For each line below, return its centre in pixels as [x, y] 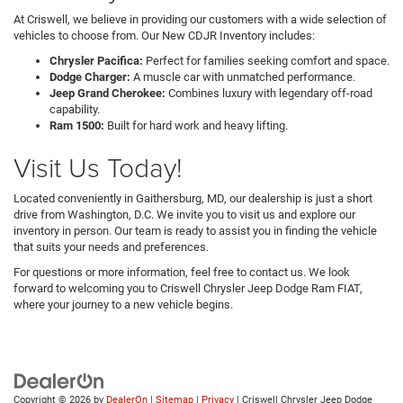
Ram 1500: [77, 125]
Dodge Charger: [90, 76]
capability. [75, 109]
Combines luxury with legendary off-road [269, 93]
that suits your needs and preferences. [111, 246]
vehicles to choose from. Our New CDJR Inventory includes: [164, 35]
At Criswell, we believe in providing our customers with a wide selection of [200, 19]
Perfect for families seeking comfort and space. [266, 60]
